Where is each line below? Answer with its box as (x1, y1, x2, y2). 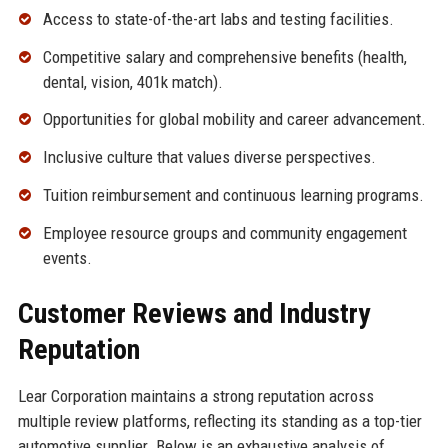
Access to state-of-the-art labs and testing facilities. (42, 8, 394, 29)
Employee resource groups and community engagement (42, 222, 407, 243)
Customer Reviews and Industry (17, 296, 370, 330)
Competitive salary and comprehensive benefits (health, (42, 46, 407, 67)
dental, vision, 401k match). (42, 71, 223, 92)
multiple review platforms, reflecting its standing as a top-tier (17, 410, 422, 431)
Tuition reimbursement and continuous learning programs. (42, 185, 424, 205)
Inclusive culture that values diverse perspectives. (42, 147, 376, 168)
